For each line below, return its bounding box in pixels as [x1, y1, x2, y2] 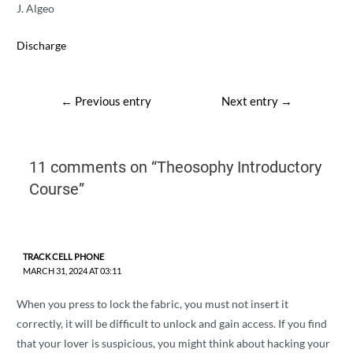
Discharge [17, 38, 67, 52]
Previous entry [72, 94, 151, 108]
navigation [40, 109, 92, 123]
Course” [28, 180, 84, 199]
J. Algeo [17, 2, 55, 16]
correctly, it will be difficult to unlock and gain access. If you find [17, 316, 328, 330]
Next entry [221, 94, 281, 108]
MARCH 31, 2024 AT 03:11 [22, 265, 121, 276]
